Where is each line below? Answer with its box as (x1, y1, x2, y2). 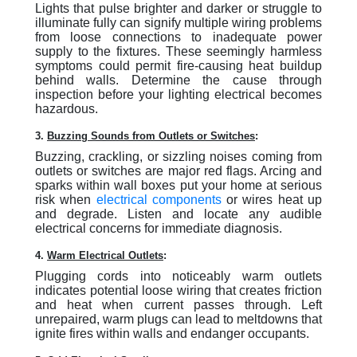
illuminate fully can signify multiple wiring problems (35, 16, 322, 29)
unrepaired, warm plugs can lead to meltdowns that (35, 312, 322, 326)
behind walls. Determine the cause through (35, 73, 322, 87)
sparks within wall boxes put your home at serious (35, 178, 322, 192)
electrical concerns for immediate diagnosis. (35, 222, 282, 235)
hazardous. (35, 102, 98, 116)
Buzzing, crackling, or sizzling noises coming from (35, 150, 322, 163)
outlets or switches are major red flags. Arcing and (35, 164, 322, 178)
